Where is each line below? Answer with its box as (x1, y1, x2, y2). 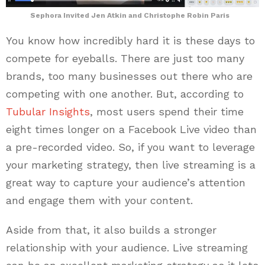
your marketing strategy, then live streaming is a (6, 159, 256, 172)
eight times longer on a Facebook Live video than (6, 123, 257, 136)
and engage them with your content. (6, 194, 193, 207)
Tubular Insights (6, 105, 90, 118)
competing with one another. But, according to (6, 88, 244, 101)
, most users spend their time (90, 105, 244, 118)
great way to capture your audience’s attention (6, 176, 245, 189)
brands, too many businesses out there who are (6, 70, 253, 83)
